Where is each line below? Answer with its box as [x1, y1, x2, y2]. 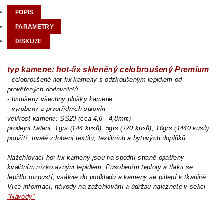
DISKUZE [15, 38, 42, 45]
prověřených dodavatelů [7, 86, 78, 93]
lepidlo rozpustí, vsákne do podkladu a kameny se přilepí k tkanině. [7, 173, 208, 181]
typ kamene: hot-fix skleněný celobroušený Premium [7, 65, 209, 74]
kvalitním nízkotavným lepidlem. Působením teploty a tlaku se [7, 163, 193, 171]
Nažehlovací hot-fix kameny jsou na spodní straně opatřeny [7, 154, 184, 162]
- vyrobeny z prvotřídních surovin [7, 105, 106, 113]
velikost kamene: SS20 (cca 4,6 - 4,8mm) [7, 115, 131, 123]
